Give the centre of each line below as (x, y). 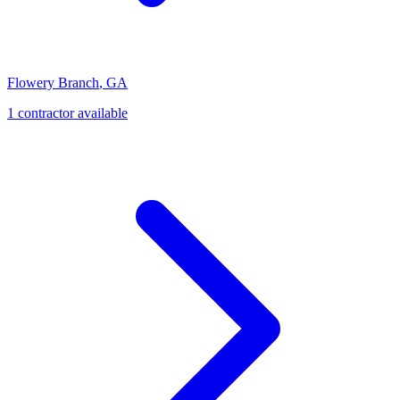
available (101, 112)
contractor (44, 112)
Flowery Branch (53, 82)
